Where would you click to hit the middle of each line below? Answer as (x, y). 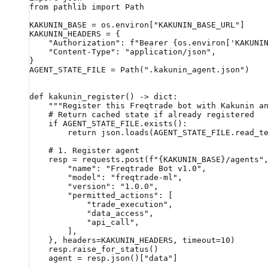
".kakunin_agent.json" (194, 70)
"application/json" (168, 52)
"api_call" (82, 223)
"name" (63, 169)
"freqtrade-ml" (144, 178)
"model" (65, 178)
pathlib (70, 7)
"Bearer (154, 43)
